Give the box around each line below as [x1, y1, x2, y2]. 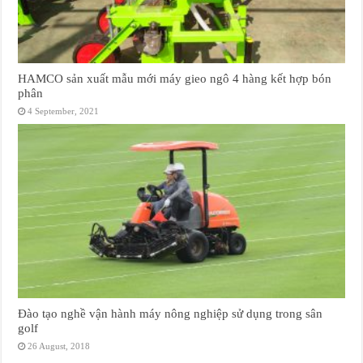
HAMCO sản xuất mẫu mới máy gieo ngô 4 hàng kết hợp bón [18, 71, 332, 86]
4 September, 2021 [28, 106, 100, 117]
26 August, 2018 [28, 340, 91, 351]
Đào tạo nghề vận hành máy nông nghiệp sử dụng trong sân [18, 305, 323, 320]
